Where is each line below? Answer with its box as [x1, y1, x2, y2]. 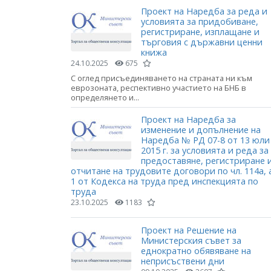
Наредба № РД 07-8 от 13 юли [141, 134, 270, 146]
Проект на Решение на [141, 224, 237, 236]
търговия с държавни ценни [141, 36, 263, 48]
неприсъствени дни [141, 255, 224, 267]
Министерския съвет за [141, 234, 241, 246]
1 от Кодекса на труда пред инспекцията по [71, 175, 258, 188]
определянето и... [71, 92, 139, 103]
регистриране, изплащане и [141, 26, 260, 38]
